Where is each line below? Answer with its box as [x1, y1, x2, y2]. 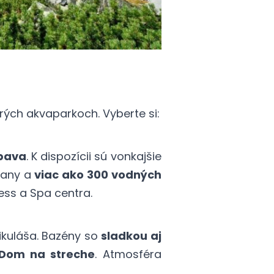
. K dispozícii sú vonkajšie [26, 149, 161, 165]
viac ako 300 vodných [34, 167, 161, 183]
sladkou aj [101, 228, 161, 244]
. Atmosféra [95, 246, 161, 262]
